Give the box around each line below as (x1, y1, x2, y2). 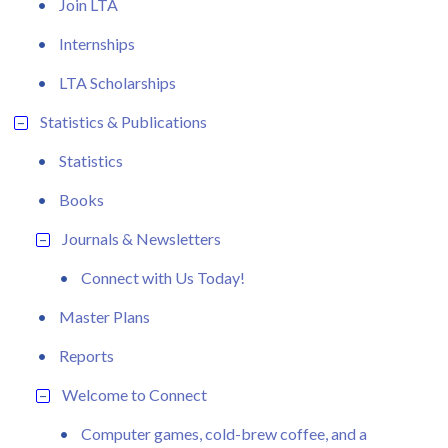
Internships (59, 33, 135, 53)
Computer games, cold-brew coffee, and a (81, 423, 367, 443)
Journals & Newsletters (62, 228, 221, 248)
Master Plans (59, 306, 150, 326)
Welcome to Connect (62, 384, 207, 404)
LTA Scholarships (59, 72, 176, 92)
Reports (59, 345, 114, 365)
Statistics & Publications (40, 111, 207, 131)
